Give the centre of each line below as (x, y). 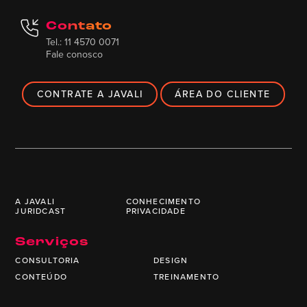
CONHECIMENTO (163, 202)
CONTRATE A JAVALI (90, 94)
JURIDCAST (41, 211)
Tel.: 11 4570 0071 (83, 42)
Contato (79, 27)
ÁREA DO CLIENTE (223, 94)
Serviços (52, 243)
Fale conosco (75, 55)
